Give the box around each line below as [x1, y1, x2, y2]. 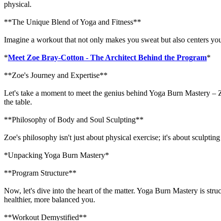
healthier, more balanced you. [4, 195, 95, 204]
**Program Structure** [4, 168, 76, 177]
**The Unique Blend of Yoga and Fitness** [4, 17, 141, 26]
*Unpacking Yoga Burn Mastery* [4, 150, 109, 159]
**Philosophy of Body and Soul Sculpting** [4, 115, 144, 124]
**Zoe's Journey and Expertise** [4, 71, 108, 79]
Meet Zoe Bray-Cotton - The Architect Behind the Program [8, 53, 207, 62]
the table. [4, 97, 32, 106]
